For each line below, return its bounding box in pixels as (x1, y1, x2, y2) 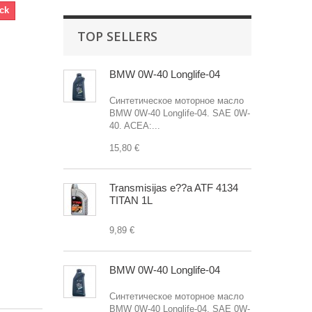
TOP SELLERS (77, 28, 157, 45)
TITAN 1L (109, 194, 153, 206)
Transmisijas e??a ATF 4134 (109, 182, 238, 194)
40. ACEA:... (109, 120, 160, 131)
